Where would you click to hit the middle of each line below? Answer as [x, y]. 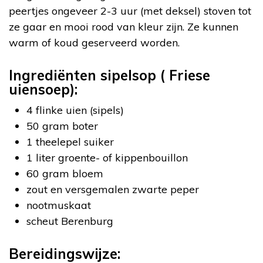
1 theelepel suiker [70, 142]
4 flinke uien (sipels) [75, 110]
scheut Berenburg [70, 221]
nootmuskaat [59, 205]
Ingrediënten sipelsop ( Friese [109, 75]
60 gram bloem [65, 173]
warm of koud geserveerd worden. [94, 43]
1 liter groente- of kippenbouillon [107, 158]
